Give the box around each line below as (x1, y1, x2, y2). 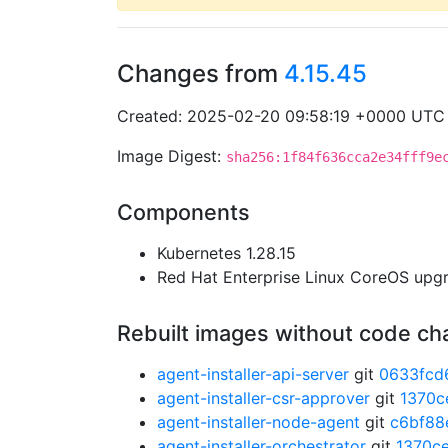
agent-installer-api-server (157, 364, 349, 384)
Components (117, 199, 250, 225)
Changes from (117, 59, 284, 88)
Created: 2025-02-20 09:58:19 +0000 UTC (117, 106, 445, 126)
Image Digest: (117, 146, 226, 166)
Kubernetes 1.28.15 (157, 243, 296, 263)
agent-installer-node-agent (157, 412, 360, 432)
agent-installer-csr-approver (157, 388, 370, 408)
